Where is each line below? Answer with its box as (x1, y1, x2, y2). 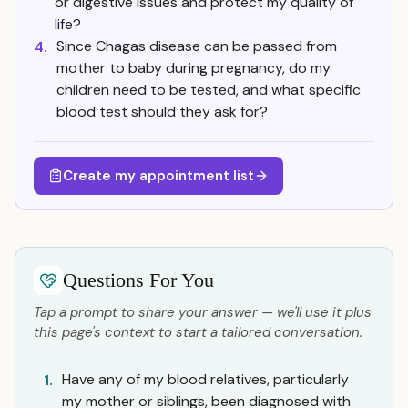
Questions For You (63, 269, 214, 291)
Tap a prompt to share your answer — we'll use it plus (34, 303, 372, 321)
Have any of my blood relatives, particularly (62, 370, 349, 389)
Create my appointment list (63, 167, 254, 185)
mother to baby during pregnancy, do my (56, 58, 331, 77)
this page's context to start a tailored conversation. (34, 323, 362, 342)
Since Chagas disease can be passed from (56, 36, 337, 56)
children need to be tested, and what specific (56, 80, 361, 99)
